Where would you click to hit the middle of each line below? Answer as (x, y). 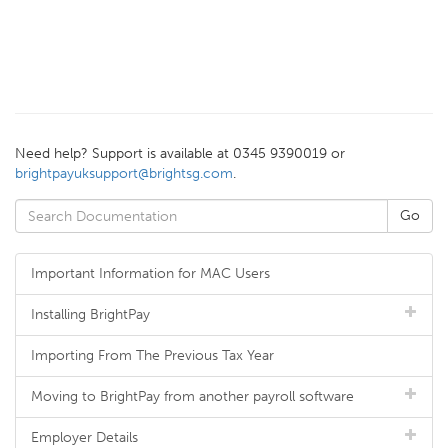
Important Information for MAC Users (150, 273)
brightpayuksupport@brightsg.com (124, 173)
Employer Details (84, 437)
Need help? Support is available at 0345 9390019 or (180, 153)
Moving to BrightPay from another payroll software (192, 396)
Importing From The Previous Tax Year (152, 355)
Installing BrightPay (90, 314)
